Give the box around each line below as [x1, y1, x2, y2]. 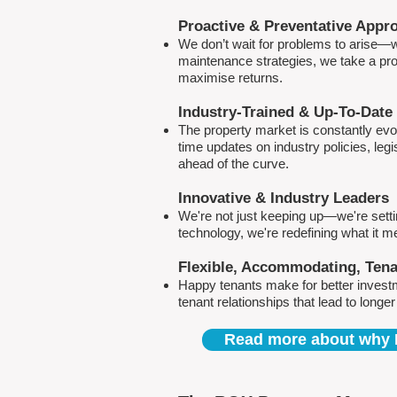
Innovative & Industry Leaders [178, 190, 389, 206]
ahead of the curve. [178, 156, 289, 171]
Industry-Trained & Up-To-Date [178, 104, 393, 121]
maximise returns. [178, 70, 283, 85]
